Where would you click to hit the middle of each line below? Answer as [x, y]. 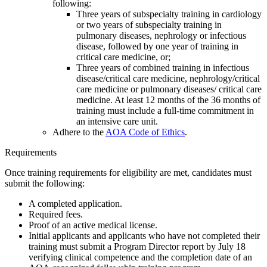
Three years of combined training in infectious [163, 68]
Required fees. [56, 215]
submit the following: [45, 184]
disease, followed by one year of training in [157, 46]
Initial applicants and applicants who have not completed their [144, 236]
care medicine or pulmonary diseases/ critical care [169, 89]
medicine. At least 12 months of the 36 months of [168, 100]
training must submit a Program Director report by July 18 [137, 247]
